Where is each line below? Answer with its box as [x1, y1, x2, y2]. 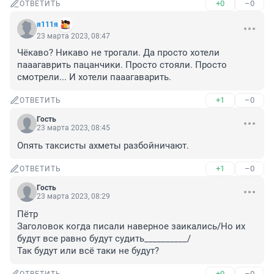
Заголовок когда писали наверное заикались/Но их [17, 221, 245, 232]
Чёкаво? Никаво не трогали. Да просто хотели [17, 47, 220, 59]
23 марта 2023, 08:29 [37, 192, 110, 201]
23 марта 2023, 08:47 [37, 32, 110, 41]
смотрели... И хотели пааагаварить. [17, 72, 171, 83]
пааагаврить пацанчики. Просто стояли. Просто [17, 59, 227, 71]
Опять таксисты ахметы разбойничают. [17, 140, 189, 152]
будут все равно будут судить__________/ [17, 233, 191, 245]
